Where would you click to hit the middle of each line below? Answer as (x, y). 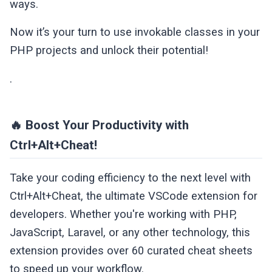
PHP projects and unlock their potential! (109, 51)
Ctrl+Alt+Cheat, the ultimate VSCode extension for (134, 196)
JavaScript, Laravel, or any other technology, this (130, 232)
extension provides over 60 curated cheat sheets (131, 250)
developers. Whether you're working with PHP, (124, 214)
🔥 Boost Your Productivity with (100, 125)
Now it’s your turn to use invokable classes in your (135, 32)
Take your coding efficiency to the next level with (131, 178)
